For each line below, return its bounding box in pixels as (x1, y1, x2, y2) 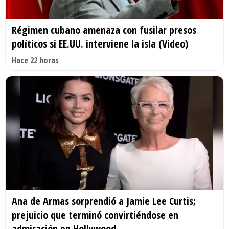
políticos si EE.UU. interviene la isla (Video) (12, 36, 188, 51)
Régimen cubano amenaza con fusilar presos (12, 22, 196, 37)
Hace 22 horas (12, 54, 59, 66)
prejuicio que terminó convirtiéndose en (12, 208, 178, 222)
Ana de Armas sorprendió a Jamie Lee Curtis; (12, 194, 196, 209)
